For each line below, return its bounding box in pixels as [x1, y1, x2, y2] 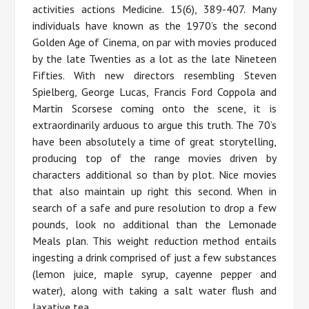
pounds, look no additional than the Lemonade [32, 217, 277, 232]
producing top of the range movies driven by [32, 151, 277, 166]
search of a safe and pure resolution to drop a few [32, 201, 277, 215]
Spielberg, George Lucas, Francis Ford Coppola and [32, 85, 277, 99]
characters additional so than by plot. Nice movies [32, 168, 277, 182]
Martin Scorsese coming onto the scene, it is [32, 101, 277, 116]
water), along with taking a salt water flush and [32, 283, 277, 298]
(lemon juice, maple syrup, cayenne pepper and [32, 267, 277, 281]
